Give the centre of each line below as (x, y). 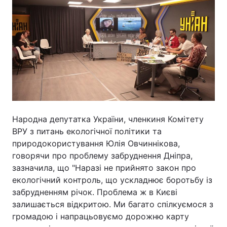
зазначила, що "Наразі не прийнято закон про (104, 167)
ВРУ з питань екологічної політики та (87, 131)
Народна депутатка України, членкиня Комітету (108, 119)
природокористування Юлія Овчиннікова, (96, 143)
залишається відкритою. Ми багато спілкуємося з (113, 204)
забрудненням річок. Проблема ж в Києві (95, 192)
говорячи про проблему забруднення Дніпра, (102, 155)
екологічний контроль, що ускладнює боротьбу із (112, 180)
